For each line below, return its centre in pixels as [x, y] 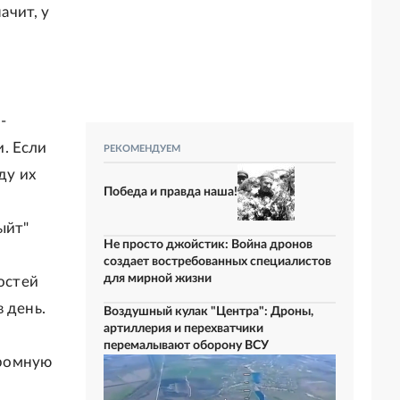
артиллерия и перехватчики [183, 329]
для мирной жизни [158, 279]
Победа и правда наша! [171, 192]
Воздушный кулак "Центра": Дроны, [208, 312]
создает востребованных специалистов [217, 262]
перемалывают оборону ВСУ [186, 346]
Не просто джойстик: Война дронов [208, 245]
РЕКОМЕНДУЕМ [142, 149]
